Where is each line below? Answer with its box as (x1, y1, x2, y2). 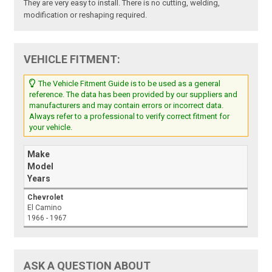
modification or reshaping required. (24, 10, 148, 20)
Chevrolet (27, 193, 64, 202)
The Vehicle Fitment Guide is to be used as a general (36, 79, 221, 89)
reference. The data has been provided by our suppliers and (29, 90, 238, 100)
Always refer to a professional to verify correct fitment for (29, 112, 230, 121)
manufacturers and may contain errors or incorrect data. (29, 101, 224, 110)
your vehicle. (29, 123, 73, 132)
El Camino (27, 203, 62, 212)
